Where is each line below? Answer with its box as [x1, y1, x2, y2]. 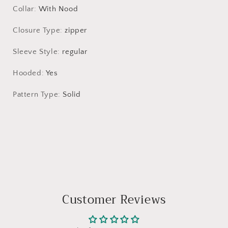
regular [62, 47, 88, 56]
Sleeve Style [13, 47, 58, 56]
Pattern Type [13, 90, 59, 99]
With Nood [38, 4, 78, 13]
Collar [13, 4, 34, 13]
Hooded [13, 68, 42, 77]
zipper [65, 25, 88, 35]
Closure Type [13, 25, 61, 35]
